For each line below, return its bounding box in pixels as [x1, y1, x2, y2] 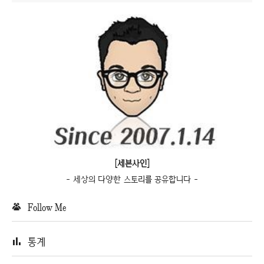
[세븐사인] [114, 158, 150, 169]
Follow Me [27, 201, 67, 214]
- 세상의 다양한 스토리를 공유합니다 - [66, 174, 198, 185]
